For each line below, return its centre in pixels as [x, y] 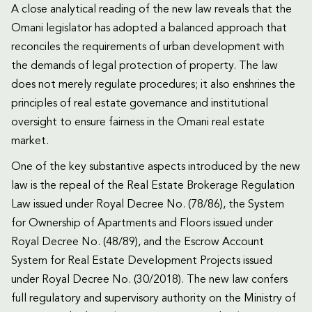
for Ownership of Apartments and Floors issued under [142, 224]
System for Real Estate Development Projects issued [142, 262]
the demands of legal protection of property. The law [145, 67]
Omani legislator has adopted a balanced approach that [149, 29]
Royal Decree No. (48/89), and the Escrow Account [138, 243]
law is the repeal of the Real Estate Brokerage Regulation [153, 186]
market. [30, 142]
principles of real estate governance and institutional [140, 104]
